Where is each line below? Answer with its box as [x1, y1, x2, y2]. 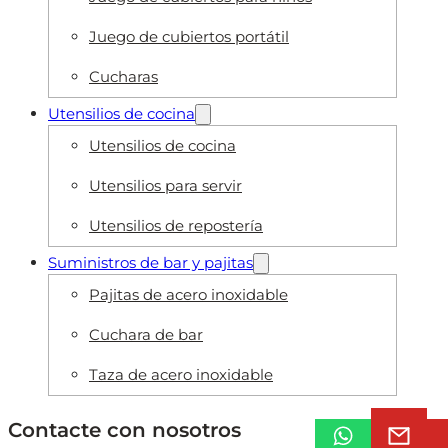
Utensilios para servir [89, 175, 242, 195]
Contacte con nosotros [8, 417, 241, 442]
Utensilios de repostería [89, 215, 263, 235]
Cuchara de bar [89, 324, 203, 344]
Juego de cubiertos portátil [89, 26, 289, 46]
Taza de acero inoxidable [89, 364, 273, 384]
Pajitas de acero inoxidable [89, 284, 288, 304]
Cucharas [89, 66, 158, 86]
